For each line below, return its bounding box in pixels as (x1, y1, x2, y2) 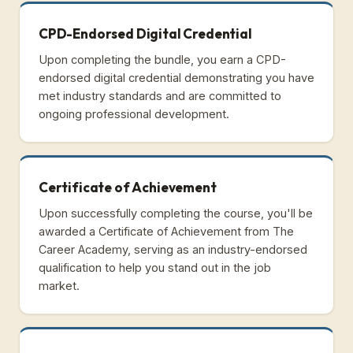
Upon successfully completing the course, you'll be (39, 206, 313, 220)
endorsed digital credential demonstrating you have (39, 70, 314, 84)
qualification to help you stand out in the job (39, 260, 271, 274)
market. (39, 278, 80, 292)
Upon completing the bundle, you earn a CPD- (39, 52, 286, 66)
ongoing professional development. (39, 106, 229, 121)
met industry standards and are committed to (39, 88, 281, 102)
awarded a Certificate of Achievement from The (39, 224, 294, 238)
